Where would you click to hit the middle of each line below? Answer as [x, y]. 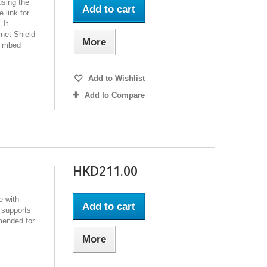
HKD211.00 [105, 171]
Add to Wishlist [115, 78]
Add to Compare [114, 95]
